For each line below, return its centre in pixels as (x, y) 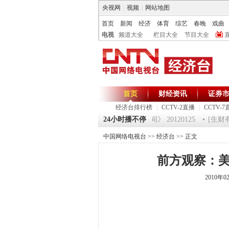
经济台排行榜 (134, 107)
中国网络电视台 (125, 136)
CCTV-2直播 (178, 107)
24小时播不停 (125, 119)
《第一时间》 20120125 (152, 119)
